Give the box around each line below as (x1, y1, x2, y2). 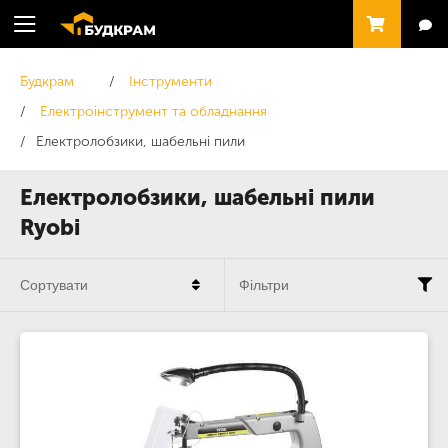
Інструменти (129, 73, 212, 90)
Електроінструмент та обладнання (40, 103, 267, 120)
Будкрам (20, 73, 74, 90)
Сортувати (20, 277, 88, 293)
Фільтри (239, 277, 289, 293)
